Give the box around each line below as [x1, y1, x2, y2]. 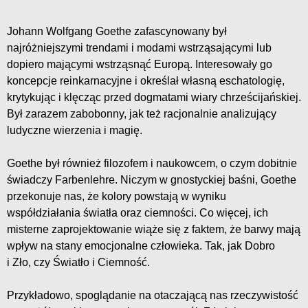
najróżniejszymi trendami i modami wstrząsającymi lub [7, 41, 272, 54]
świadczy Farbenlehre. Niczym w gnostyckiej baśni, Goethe [7, 173, 296, 186]
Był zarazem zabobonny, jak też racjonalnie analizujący [7, 107, 276, 120]
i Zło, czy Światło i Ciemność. [7, 256, 150, 268]
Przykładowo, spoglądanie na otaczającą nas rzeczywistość [7, 289, 298, 301]
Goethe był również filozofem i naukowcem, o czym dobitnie [7, 157, 297, 169]
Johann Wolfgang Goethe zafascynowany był [7, 25, 227, 37]
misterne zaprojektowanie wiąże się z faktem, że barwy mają [7, 223, 300, 235]
